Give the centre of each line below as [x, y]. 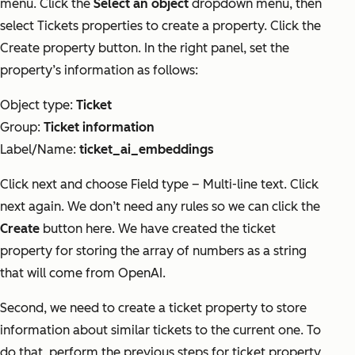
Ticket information [99, 128]
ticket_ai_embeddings [147, 150]
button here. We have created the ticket [158, 229]
